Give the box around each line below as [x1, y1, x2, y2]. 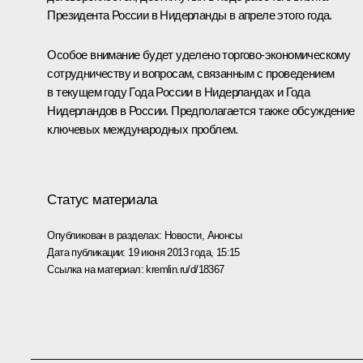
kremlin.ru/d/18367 [146, 263, 224, 275]
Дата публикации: [47, 246, 129, 258]
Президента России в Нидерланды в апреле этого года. [47, 7, 332, 22]
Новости [164, 228, 202, 241]
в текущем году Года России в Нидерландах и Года [47, 84, 310, 99]
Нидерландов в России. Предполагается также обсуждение [47, 103, 355, 117]
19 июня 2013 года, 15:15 [128, 246, 240, 258]
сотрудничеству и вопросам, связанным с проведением [47, 66, 335, 80]
